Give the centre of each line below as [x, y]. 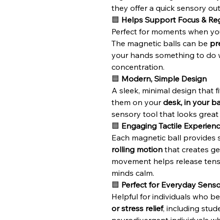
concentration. [138, 67]
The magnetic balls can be [161, 43]
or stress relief [137, 208]
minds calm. [133, 173]
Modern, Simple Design [164, 79]
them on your [137, 102]
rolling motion [137, 149]
